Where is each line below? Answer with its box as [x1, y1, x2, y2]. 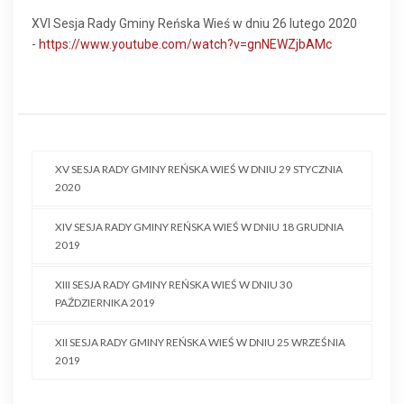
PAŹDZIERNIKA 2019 [55, 296, 155, 309]
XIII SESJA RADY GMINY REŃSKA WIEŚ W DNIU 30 [55, 278, 292, 291]
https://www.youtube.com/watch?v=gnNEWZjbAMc [39, 37, 332, 51]
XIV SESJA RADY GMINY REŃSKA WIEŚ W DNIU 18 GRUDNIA [55, 220, 344, 234]
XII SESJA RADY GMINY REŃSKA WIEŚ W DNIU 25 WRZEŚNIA [55, 335, 345, 349]
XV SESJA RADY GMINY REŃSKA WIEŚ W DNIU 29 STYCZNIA [55, 162, 343, 176]
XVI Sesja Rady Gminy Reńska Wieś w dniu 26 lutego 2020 [32, 16, 357, 31]
